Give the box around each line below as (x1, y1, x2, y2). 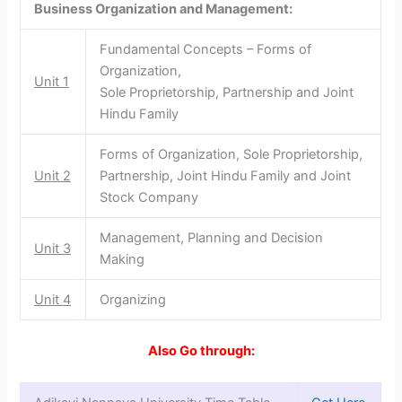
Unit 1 (34, 73, 70, 90)
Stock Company (100, 188, 199, 205)
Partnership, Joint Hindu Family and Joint (100, 167, 352, 184)
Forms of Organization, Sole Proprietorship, (100, 145, 363, 162)
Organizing (100, 291, 167, 308)
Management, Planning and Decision (100, 229, 324, 246)
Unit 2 (34, 167, 72, 184)
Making (100, 250, 145, 267)
